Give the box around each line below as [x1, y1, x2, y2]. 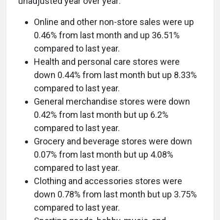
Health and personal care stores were [34, 56, 180, 67]
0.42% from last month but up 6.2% [34, 110, 168, 120]
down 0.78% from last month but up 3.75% [34, 189, 197, 200]
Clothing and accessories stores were [34, 176, 182, 187]
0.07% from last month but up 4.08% [34, 149, 173, 160]
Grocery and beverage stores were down [34, 136, 192, 147]
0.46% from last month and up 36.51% [34, 30, 180, 41]
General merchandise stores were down [34, 96, 190, 107]
